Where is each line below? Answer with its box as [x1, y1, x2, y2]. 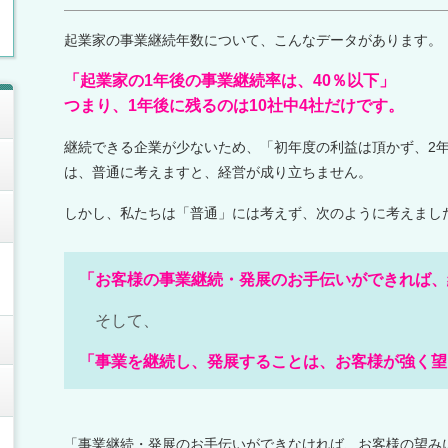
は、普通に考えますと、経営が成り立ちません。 [64, 163, 372, 180]
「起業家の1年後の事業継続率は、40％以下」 [64, 71, 395, 89]
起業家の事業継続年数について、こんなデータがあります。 [64, 31, 442, 48]
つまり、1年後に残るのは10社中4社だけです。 [64, 96, 404, 114]
